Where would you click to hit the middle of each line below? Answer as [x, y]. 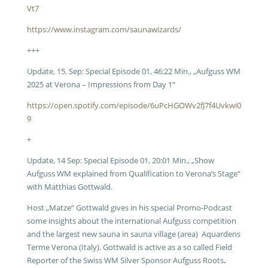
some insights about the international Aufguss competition [131, 221]
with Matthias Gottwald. [69, 187]
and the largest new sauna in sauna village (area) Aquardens [133, 234]
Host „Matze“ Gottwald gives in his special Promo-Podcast [129, 208]
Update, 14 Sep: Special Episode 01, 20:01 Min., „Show [120, 160]
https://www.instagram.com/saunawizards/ [104, 29]
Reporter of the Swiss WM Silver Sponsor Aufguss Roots [125, 260]
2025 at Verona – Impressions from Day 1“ [101, 84]
